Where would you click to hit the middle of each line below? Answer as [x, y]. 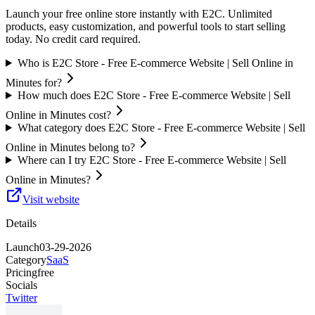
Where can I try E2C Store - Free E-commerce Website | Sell [152, 160]
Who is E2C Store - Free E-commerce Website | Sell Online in [155, 63]
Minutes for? [34, 82]
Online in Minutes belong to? [70, 147]
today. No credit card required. [73, 39]
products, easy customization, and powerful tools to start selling [146, 26]
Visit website [51, 199]
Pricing [21, 272]
